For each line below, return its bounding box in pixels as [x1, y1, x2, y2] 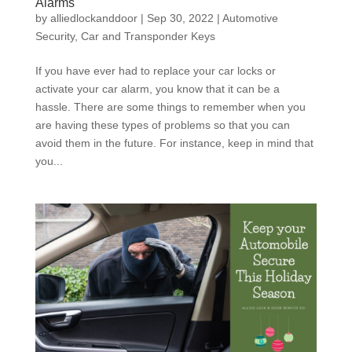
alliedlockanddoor [49, 12, 137, 25]
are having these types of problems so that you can [35, 119, 290, 132]
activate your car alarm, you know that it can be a [35, 82, 280, 96]
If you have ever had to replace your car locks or [35, 64, 276, 78]
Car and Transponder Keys [80, 30, 215, 43]
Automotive [222, 12, 278, 25]
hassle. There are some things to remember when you [35, 101, 306, 114]
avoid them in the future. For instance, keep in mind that [35, 137, 313, 150]
